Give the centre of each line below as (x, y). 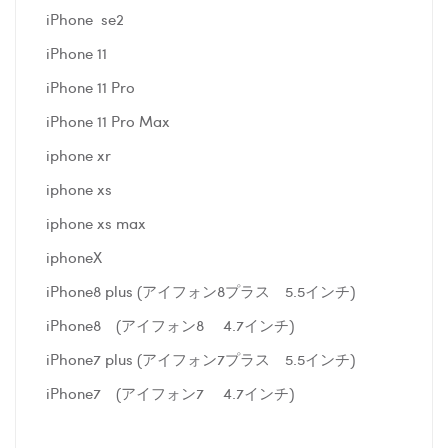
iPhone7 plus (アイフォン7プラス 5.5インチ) (200, 358)
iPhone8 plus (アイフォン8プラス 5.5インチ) (200, 290)
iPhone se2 (85, 18)
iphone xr (80, 154)
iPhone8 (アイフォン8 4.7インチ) (170, 324)
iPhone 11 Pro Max (110, 120)
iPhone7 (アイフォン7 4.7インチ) (170, 392)
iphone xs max (98, 222)
